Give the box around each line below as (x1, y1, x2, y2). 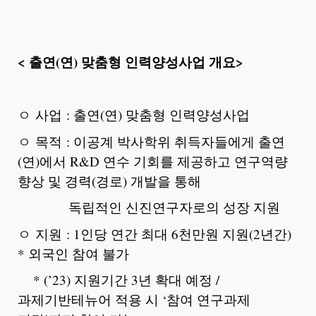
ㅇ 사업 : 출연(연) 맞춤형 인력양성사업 (18, 106, 250, 123)
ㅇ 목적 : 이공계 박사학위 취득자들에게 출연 (18, 132, 285, 150)
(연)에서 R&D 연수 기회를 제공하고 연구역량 (18, 152, 288, 170)
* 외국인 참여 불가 (18, 244, 129, 262)
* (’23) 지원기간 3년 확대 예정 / (18, 271, 219, 288)
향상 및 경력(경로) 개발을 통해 (18, 171, 201, 190)
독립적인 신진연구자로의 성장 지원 (18, 198, 280, 216)
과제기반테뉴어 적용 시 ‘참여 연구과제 (18, 291, 250, 308)
